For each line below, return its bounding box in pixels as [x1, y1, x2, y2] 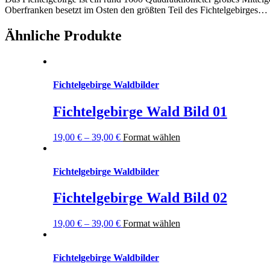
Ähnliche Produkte [5, 28, 122, 44]
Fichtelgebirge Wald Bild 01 [52, 103, 227, 119]
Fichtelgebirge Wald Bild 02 [52, 190, 227, 206]
